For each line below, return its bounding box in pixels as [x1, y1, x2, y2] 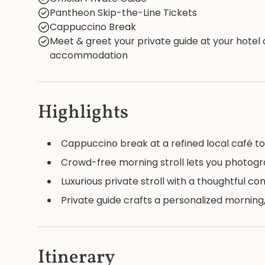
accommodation [50, 49, 128, 62]
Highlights [38, 100, 128, 126]
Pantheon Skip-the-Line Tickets [50, 6, 197, 20]
